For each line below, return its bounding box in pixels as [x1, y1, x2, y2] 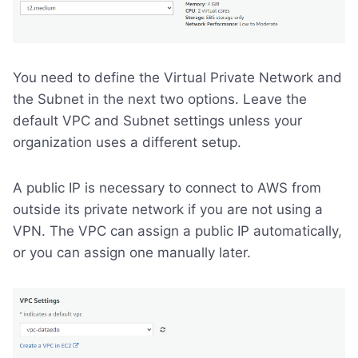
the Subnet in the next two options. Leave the [13, 90, 307, 107]
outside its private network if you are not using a [13, 201, 323, 217]
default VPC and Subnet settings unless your [13, 112, 302, 129]
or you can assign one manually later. [13, 244, 251, 261]
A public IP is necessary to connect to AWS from [13, 179, 321, 196]
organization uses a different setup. [13, 133, 241, 150]
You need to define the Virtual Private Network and [13, 69, 342, 86]
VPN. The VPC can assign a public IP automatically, [13, 222, 342, 239]
